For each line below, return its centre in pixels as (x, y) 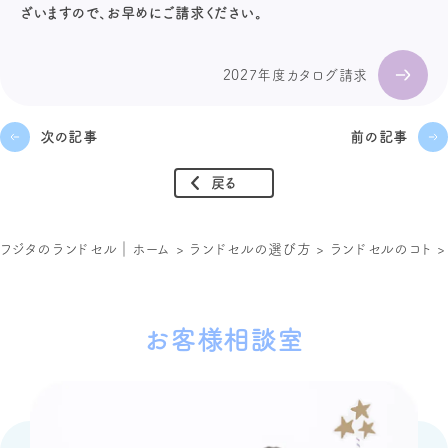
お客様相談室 (224, 339)
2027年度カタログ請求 (295, 74)
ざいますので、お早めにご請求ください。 (141, 12)
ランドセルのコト (381, 248)
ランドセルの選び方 (250, 248)
